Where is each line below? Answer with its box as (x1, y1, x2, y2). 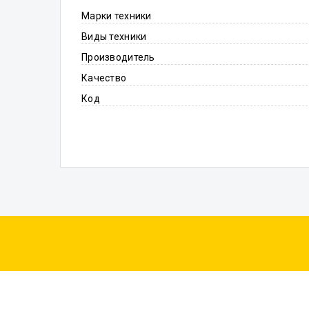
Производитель (81, 52, 155, 63)
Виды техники (81, 31, 147, 42)
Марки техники (81, 10, 152, 21)
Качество (81, 72, 127, 83)
